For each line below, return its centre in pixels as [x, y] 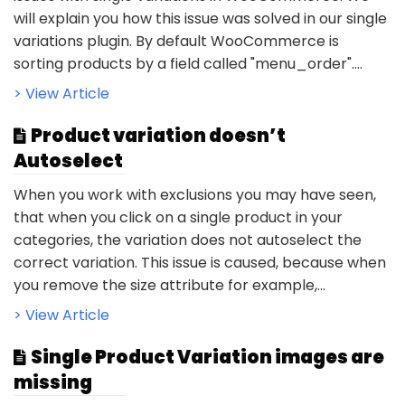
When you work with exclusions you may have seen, [195, 194]
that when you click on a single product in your [178, 217]
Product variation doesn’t [158, 135]
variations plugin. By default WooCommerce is [176, 41]
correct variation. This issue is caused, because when [200, 262]
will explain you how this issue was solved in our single [200, 18]
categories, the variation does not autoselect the [188, 240]
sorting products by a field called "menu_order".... [188, 63]
